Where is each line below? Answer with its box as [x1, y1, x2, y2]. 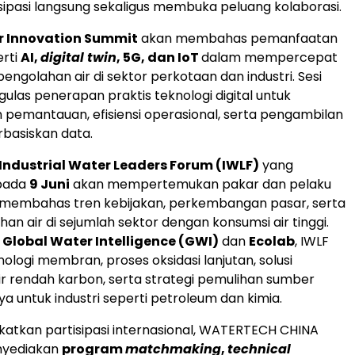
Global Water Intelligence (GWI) [2, 231, 219, 250]
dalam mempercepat [201, 48, 338, 67]
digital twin [40, 48, 116, 67]
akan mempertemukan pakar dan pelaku [70, 174, 331, 193]
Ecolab [249, 231, 295, 250]
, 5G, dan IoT [116, 48, 201, 67]
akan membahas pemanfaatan [138, 29, 338, 48]
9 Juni [29, 174, 70, 193]
